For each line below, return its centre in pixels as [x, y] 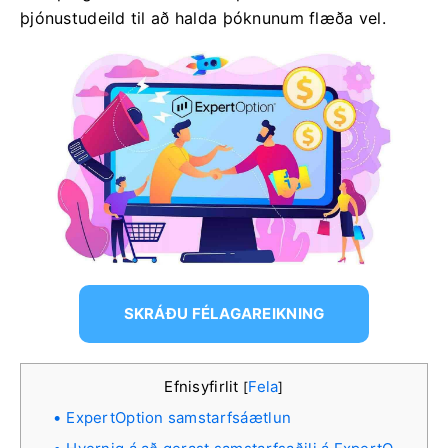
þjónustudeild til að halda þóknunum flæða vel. [203, 18]
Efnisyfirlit [203, 387]
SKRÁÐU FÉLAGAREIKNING [224, 314]
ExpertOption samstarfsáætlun [179, 418]
